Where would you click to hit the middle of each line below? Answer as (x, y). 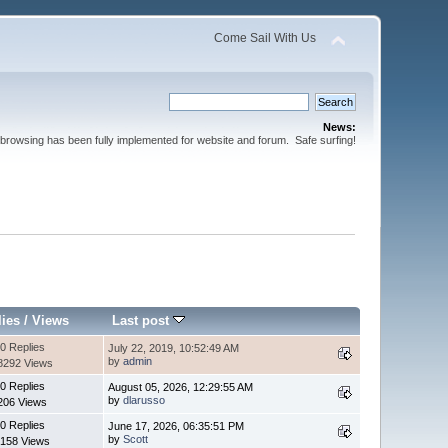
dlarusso (144, 399)
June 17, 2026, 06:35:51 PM (176, 425)
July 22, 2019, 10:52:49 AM (174, 347)
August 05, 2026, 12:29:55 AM (181, 386)
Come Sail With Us (264, 38)
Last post (143, 320)
